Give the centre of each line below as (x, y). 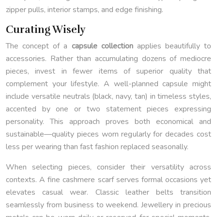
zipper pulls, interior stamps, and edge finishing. (85, 10)
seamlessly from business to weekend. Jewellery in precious (108, 205)
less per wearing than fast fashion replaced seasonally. (97, 147)
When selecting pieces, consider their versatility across (108, 167)
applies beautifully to (172, 46)
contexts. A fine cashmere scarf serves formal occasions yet (108, 180)
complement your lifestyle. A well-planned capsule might (108, 84)
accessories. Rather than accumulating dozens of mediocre (108, 59)
